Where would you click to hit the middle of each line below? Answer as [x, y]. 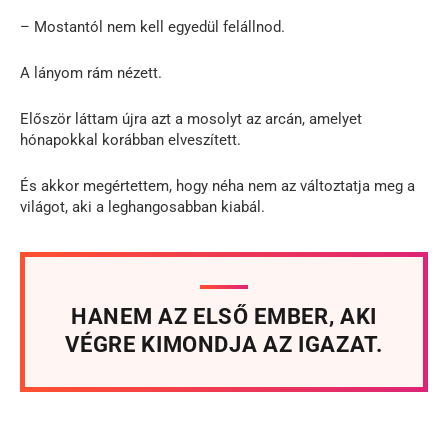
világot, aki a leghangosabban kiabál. [142, 206]
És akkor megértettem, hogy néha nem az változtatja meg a [217, 185]
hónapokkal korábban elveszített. [130, 139]
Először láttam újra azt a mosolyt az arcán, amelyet [191, 118]
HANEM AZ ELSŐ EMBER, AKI [224, 316]
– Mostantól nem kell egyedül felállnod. [152, 26]
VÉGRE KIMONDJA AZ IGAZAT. [224, 344]
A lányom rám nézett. [91, 72]
